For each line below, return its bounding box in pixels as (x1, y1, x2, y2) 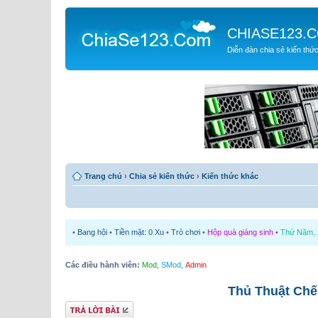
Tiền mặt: (114, 227, 148, 236)
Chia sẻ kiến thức (129, 171, 194, 180)
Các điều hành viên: (65, 260, 140, 269)
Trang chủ (84, 171, 122, 180)
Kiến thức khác (202, 171, 258, 180)
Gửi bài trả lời (65, 302, 111, 311)
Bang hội (77, 227, 107, 236)
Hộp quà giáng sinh (207, 227, 273, 236)
